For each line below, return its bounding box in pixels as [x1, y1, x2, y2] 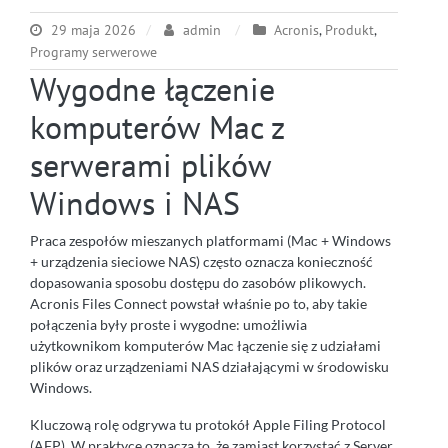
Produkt [325, 20, 374, 39]
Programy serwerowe [30, 42, 157, 61]
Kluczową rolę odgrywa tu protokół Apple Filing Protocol [30, 415, 386, 433]
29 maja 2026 [51, 20, 136, 39]
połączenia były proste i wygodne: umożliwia [30, 315, 307, 333]
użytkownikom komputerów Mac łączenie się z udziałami [30, 336, 381, 354]
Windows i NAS [30, 181, 240, 224]
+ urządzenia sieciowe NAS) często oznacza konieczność [30, 252, 373, 270]
